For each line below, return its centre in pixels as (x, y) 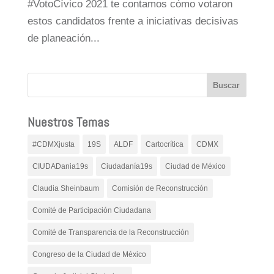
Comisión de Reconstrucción (160, 188)
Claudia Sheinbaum (65, 188)
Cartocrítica (164, 144)
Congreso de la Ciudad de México (89, 254)
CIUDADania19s (60, 166)
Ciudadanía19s (126, 166)
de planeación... (63, 38)
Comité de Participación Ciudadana (91, 210)
